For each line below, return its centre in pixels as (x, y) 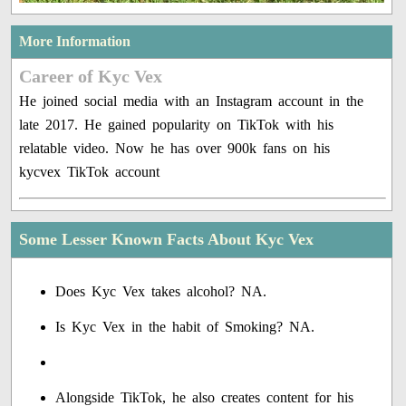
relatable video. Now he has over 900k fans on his (175, 149)
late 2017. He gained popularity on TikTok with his (177, 125)
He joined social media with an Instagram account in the (192, 101)
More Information (75, 42)
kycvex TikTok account (90, 172)
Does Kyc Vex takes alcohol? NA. (161, 292)
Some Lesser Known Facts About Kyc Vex (167, 240)
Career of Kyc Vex (91, 77)
